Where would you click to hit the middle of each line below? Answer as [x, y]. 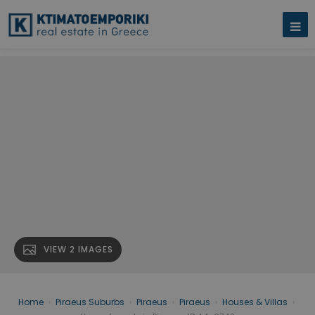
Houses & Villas [255, 302]
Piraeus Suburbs [90, 302]
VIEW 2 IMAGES [78, 250]
